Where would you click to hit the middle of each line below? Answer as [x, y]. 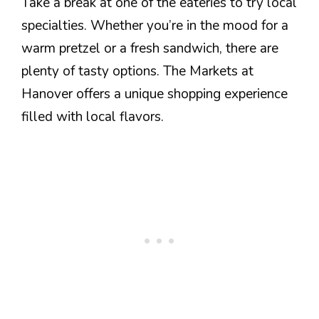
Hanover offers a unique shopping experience [155, 94]
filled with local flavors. [93, 117]
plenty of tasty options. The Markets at [137, 71]
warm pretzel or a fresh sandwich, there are [150, 48]
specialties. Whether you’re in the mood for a [155, 26]
